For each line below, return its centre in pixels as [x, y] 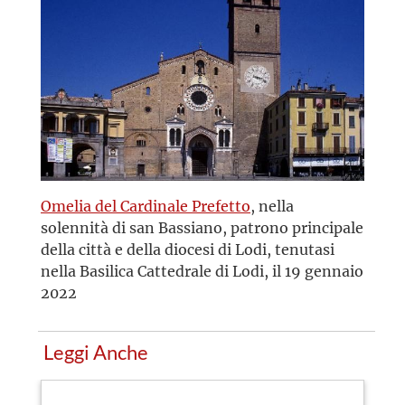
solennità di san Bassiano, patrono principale [202, 228]
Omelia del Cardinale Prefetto [146, 206]
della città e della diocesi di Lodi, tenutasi [188, 250]
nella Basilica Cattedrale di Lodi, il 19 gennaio [202, 271]
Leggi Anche [96, 353]
